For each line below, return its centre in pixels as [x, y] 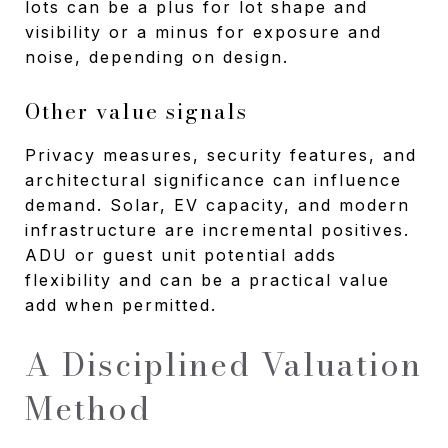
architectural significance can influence [213, 179]
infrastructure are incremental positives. [217, 229]
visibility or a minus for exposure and [203, 31]
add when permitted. [121, 304]
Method [88, 408]
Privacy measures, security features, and [221, 154]
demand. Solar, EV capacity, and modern [217, 204]
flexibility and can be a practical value [207, 279]
